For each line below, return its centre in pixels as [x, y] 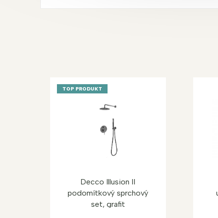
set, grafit [108, 204]
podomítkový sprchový [108, 193]
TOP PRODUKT [82, 89]
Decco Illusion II [108, 182]
